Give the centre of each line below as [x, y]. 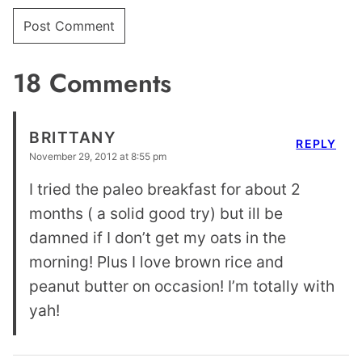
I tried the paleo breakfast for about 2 [165, 189]
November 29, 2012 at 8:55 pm [98, 157]
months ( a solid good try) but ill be [156, 214]
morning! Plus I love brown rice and [156, 262]
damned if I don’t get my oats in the [158, 238]
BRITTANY [73, 138]
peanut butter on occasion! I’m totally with [182, 286]
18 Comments [92, 84]
